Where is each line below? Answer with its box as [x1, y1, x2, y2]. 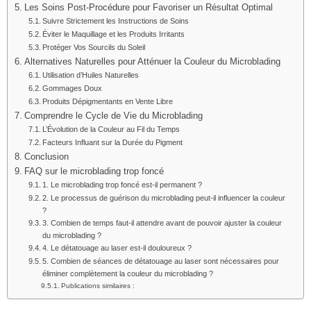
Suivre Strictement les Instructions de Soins [42, 17, 190, 25]
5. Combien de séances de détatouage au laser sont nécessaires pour [42, 257, 280, 265]
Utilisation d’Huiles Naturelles [42, 71, 140, 79]
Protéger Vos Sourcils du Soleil [42, 43, 146, 51]
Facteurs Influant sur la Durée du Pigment [42, 138, 183, 146]
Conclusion [24, 152, 69, 162]
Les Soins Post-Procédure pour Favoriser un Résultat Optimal [24, 3, 273, 12]
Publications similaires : [60, 282, 135, 289]
